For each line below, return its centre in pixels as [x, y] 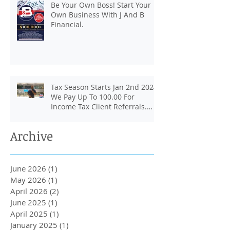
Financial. [67, 25]
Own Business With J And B [98, 15]
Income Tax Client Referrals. [99, 107]
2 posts [71, 191]
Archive [32, 136]
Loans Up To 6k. [78, 117]
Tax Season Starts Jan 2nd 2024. [105, 87]
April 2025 [29, 214]
